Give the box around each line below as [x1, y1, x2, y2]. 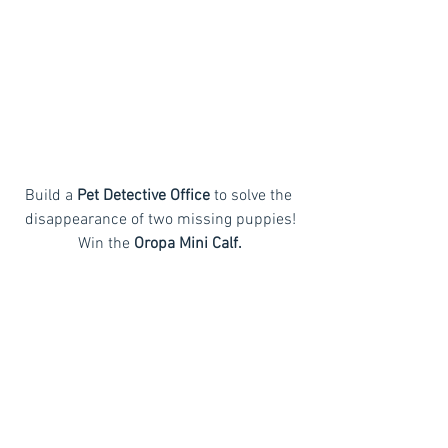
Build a [24, 186, 77, 206]
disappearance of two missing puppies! [24, 210, 296, 230]
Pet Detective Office [76, 186, 210, 206]
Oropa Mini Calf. [130, 234, 242, 254]
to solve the [209, 186, 296, 206]
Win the [78, 234, 130, 254]
